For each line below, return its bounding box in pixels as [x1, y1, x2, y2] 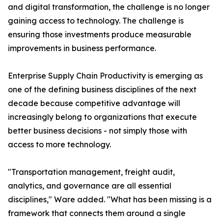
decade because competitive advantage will [8, 98, 180, 109]
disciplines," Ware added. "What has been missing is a [8, 194, 212, 205]
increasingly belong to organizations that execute [8, 112, 197, 122]
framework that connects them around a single [8, 208, 186, 219]
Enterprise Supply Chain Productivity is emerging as [8, 71, 203, 81]
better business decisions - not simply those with [8, 126, 187, 136]
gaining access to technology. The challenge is [8, 16, 184, 26]
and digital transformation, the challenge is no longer [8, 2, 210, 12]
